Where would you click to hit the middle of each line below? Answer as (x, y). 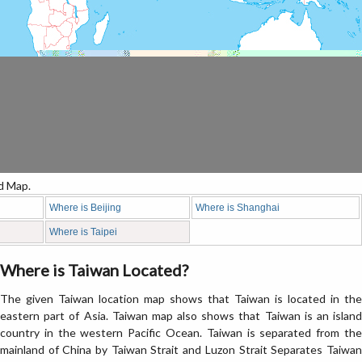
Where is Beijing (85, 208)
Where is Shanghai (238, 208)
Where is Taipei (83, 232)
